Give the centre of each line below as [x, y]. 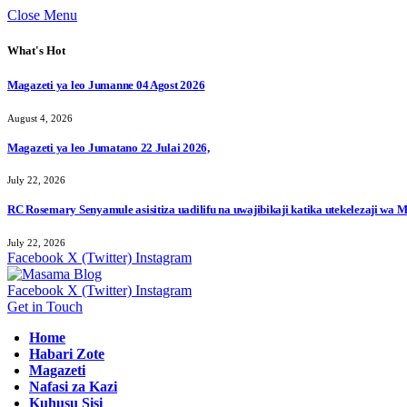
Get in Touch [45, 306]
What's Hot [36, 51]
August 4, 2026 [40, 118]
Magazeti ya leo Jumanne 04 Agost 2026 [106, 85]
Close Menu [42, 15]
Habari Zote [67, 353]
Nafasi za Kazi [73, 386]
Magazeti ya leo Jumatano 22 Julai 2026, [109, 147]
